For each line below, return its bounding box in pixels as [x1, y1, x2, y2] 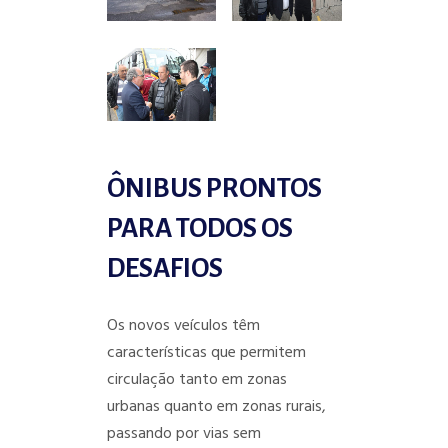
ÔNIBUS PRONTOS [106, 174, 322, 203]
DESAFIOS [106, 254, 223, 283]
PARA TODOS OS [106, 214, 293, 243]
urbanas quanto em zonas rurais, [106, 394, 326, 420]
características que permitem [106, 340, 306, 366]
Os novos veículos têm [106, 313, 260, 339]
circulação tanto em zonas [106, 367, 287, 393]
